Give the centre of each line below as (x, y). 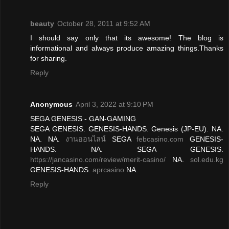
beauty (42, 23)
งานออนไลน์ (86, 139)
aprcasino (108, 169)
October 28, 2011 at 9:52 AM (104, 23)
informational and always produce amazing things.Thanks (127, 48)
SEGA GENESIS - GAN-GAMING (83, 118)
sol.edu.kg (207, 159)
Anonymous (51, 104)
